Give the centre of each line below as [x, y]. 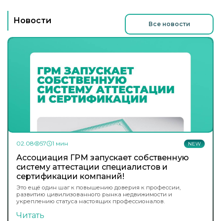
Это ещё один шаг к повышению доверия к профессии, [98, 188]
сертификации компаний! [70, 177]
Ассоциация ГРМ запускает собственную [103, 158]
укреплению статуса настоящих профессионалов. [91, 202]
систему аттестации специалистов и [92, 167]
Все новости [169, 24]
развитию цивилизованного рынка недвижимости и [94, 195]
